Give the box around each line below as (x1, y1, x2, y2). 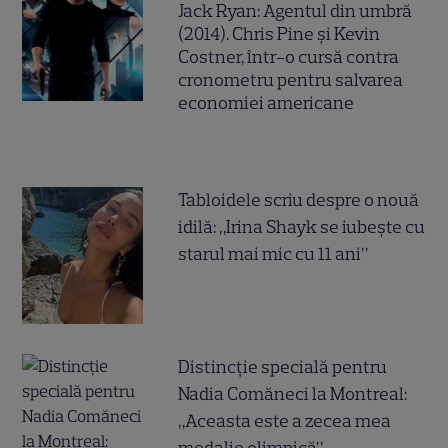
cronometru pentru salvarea (178, 68, 404, 91)
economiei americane (178, 91, 355, 114)
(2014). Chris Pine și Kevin (178, 22, 381, 45)
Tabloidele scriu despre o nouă (178, 188, 420, 211)
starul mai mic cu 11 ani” (178, 242, 369, 265)
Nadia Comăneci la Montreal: (178, 382, 408, 405)
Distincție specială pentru (178, 355, 388, 378)
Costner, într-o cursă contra (178, 45, 400, 68)
